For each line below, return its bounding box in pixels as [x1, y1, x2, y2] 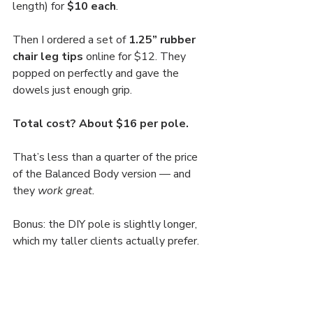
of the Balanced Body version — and [13, 166, 194, 182]
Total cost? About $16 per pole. [13, 116, 189, 132]
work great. [38, 183, 95, 199]
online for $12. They [83, 49, 189, 65]
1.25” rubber [129, 32, 198, 48]
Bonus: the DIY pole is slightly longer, [13, 217, 200, 233]
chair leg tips [13, 49, 83, 65]
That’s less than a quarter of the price [13, 150, 201, 166]
